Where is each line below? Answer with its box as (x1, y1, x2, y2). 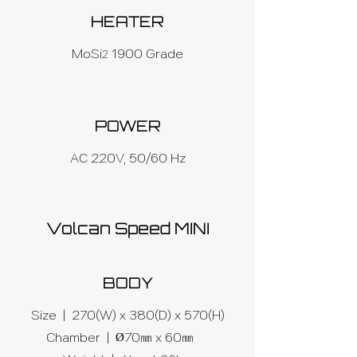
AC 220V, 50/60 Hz (69, 151, 186, 165)
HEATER (91, 12, 164, 31)
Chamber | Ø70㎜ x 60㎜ (45, 331, 210, 344)
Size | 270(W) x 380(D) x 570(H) (30, 308, 225, 322)
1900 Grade (108, 47, 183, 61)
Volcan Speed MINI (45, 218, 210, 238)
